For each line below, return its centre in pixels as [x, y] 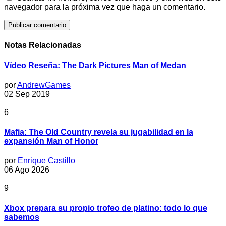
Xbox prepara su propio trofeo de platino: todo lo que [106, 208]
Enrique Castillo [46, 161]
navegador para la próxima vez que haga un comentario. [105, 7]
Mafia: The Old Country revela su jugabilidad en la [99, 132]
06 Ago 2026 [27, 170]
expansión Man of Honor [51, 141]
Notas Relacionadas [43, 45]
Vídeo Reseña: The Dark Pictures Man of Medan [95, 65]
